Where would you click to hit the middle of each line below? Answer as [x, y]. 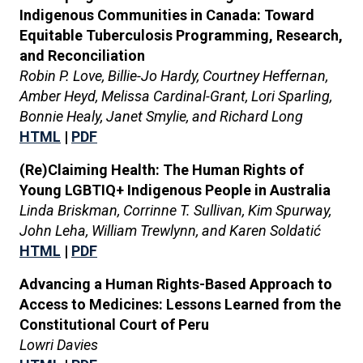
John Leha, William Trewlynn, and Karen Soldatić [170, 231]
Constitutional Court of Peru [114, 325]
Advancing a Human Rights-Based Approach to [176, 284]
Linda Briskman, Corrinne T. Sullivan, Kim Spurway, [175, 210]
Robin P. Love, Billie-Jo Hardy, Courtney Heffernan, [174, 76]
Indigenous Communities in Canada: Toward [167, 15]
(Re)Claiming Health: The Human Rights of [162, 170]
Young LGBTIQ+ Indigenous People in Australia [175, 190]
